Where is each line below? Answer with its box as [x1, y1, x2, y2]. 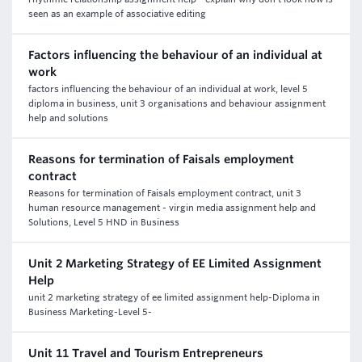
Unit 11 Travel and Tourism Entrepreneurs [28, 347, 263, 360]
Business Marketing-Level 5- [28, 306, 152, 318]
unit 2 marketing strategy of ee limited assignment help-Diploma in [28, 292, 320, 303]
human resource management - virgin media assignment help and [28, 202, 316, 213]
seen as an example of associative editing [28, 8, 206, 19]
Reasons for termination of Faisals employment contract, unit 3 [28, 187, 301, 199]
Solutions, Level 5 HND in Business [28, 217, 179, 228]
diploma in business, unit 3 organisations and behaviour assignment [28, 98, 326, 109]
